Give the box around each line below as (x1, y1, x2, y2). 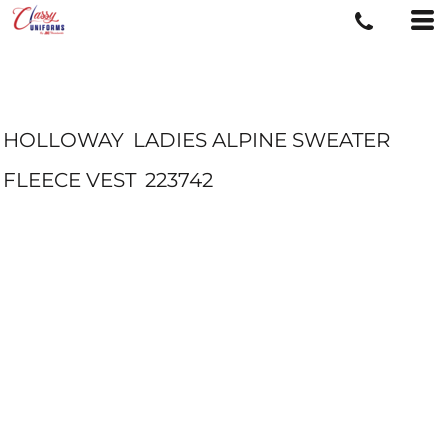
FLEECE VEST (3, 168, 136, 192)
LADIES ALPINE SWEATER (133, 128, 390, 152)
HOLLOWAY (3, 128, 124, 152)
